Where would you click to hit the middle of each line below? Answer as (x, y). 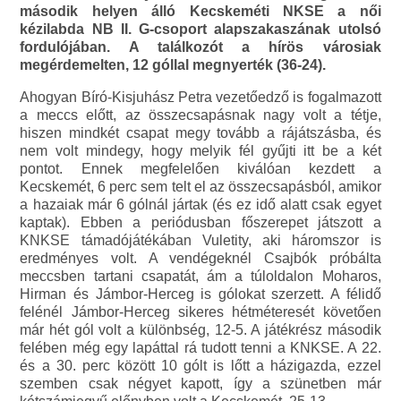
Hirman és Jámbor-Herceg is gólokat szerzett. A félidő (200, 294)
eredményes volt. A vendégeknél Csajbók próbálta (200, 258)
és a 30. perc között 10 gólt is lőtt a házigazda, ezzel (200, 365)
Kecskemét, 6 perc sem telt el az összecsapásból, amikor (200, 186)
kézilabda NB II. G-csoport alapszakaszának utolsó (200, 29)
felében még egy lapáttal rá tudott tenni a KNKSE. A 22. (200, 347)
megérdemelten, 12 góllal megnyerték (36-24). (173, 64)
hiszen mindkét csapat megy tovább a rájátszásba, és (200, 132)
